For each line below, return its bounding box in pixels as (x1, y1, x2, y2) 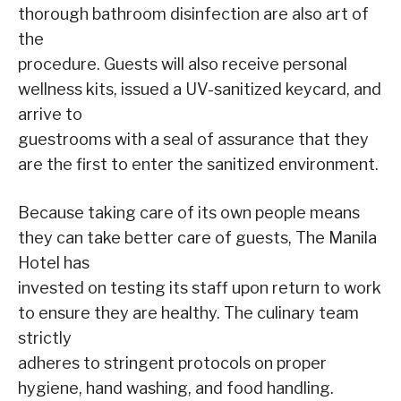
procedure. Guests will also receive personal (18, 54, 347, 73)
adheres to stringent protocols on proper (18, 353, 327, 372)
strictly (18, 328, 72, 347)
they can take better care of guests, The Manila (18, 227, 377, 247)
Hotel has (18, 252, 90, 272)
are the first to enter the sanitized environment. (18, 154, 379, 174)
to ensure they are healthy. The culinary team (18, 303, 359, 322)
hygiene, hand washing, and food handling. (18, 378, 334, 397)
